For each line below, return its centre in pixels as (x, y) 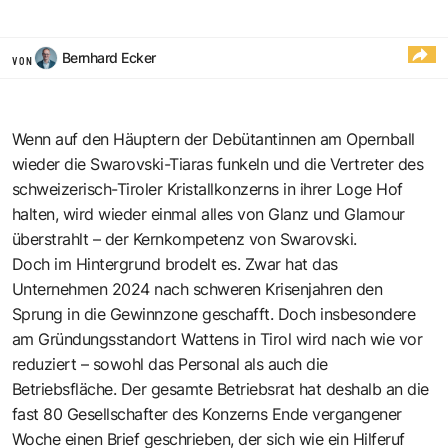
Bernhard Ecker (109, 57)
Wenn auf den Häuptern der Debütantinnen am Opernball (213, 138)
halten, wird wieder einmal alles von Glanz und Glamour (208, 213)
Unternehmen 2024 (83, 288)
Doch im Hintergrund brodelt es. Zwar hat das (175, 263)
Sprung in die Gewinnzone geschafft (141, 313)
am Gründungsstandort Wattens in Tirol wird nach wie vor (217, 338)
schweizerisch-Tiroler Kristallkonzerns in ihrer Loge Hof (207, 188)
